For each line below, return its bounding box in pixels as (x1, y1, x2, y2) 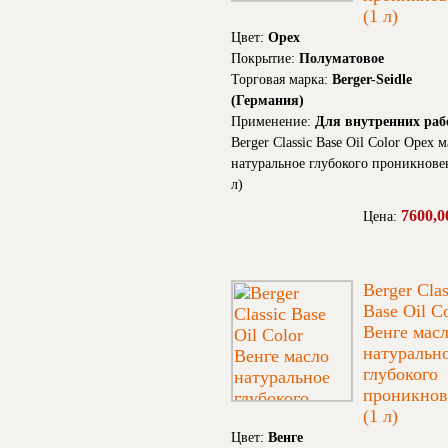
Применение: (231, 114, 315, 130)
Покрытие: (231, 51, 299, 67)
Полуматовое (299, 51, 384, 67)
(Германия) (231, 93, 304, 109)
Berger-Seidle (332, 72, 412, 88)
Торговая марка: (231, 72, 332, 88)
